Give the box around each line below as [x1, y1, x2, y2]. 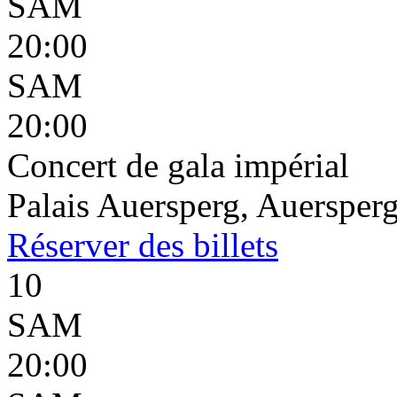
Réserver [7, 226, 129, 264]
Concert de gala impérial [7, 146, 349, 184]
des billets [129, 226, 278, 264]
